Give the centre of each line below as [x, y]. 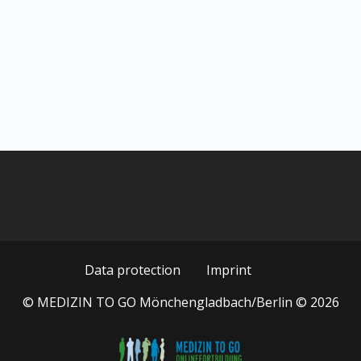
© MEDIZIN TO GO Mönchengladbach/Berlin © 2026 [180, 302]
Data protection [132, 270]
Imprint [228, 270]
